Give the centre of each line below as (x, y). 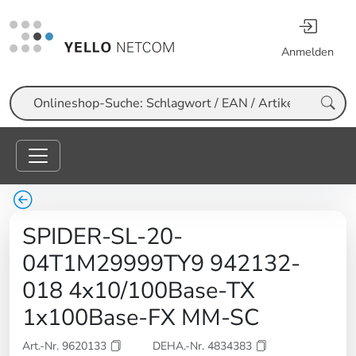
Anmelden (308, 52)
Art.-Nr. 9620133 (66, 346)
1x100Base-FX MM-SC (141, 318)
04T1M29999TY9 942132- (161, 264)
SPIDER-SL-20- (103, 237)
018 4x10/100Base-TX (139, 291)
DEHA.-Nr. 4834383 (204, 346)
